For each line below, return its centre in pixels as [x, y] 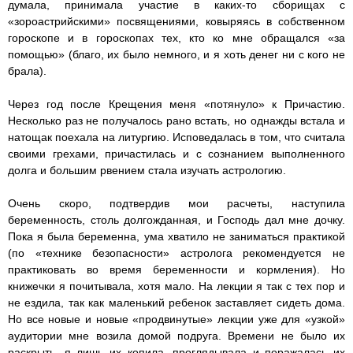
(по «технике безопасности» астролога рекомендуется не [176, 253]
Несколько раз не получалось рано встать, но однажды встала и [176, 121]
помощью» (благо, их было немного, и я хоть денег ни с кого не [176, 55]
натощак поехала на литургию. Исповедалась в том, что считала [176, 137]
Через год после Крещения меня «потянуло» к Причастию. [176, 104]
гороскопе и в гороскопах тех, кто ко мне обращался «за [176, 38]
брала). [27, 71]
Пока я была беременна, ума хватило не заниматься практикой [176, 237]
